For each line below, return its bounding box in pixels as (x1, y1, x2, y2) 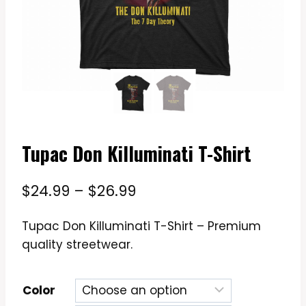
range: (135, 203, 183, 223)
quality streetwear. (22, 236, 133, 253)
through (135, 249, 195, 270)
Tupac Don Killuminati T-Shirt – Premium (22, 217, 261, 234)
